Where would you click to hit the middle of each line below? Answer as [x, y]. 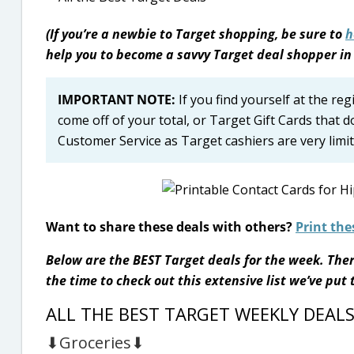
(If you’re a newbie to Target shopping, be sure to [196, 34]
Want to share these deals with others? [171, 227]
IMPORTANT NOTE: [118, 100]
